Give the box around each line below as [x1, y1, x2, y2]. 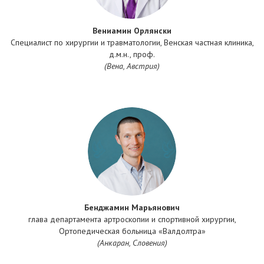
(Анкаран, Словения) [97, 237, 167, 249]
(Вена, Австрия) [104, 61, 160, 72]
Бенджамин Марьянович [84, 202, 180, 213]
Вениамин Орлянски [93, 25, 171, 37]
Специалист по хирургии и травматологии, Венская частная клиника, [10, 37, 254, 48]
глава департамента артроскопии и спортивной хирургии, [28, 214, 236, 225]
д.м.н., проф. [109, 49, 155, 60]
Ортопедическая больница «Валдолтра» [58, 226, 206, 237]
